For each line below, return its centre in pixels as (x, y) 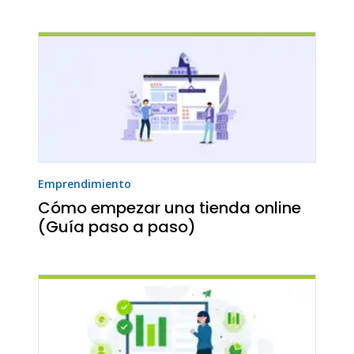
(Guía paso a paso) (117, 227)
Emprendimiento (85, 184)
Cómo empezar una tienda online (169, 208)
